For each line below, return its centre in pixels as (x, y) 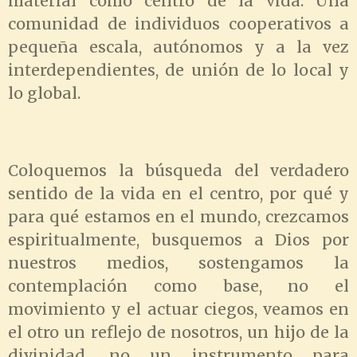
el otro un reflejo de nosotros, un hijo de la (178, 332)
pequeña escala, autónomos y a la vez (178, 47)
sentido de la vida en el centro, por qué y (178, 193)
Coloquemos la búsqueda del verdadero (178, 170)
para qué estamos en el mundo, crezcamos (178, 216)
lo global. (44, 93)
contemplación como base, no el (178, 286)
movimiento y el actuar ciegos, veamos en (178, 309)
